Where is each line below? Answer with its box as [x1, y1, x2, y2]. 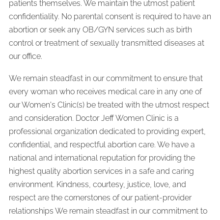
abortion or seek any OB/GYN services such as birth [9, 25, 192, 34]
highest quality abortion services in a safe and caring [9, 166, 194, 176]
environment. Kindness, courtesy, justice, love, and [9, 179, 186, 189]
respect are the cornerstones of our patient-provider [9, 192, 192, 202]
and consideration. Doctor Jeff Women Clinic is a [9, 113, 179, 123]
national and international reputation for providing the [9, 153, 195, 163]
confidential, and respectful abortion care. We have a [9, 139, 195, 149]
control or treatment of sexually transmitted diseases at [9, 38, 204, 48]
